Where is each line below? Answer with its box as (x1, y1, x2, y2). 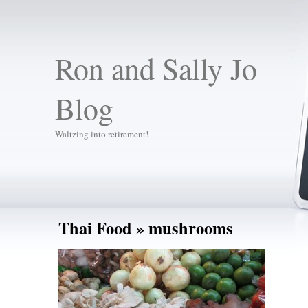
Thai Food (58, 216, 132, 240)
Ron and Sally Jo (54, 48, 257, 88)
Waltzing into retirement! (54, 128, 148, 140)
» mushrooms (131, 216, 233, 240)
